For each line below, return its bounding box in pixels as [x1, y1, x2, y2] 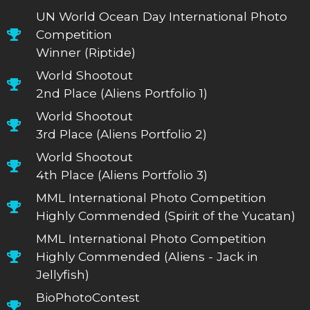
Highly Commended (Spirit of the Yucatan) [36, 208, 296, 223]
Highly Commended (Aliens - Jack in [36, 248, 259, 264]
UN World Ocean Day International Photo [36, 8, 288, 24]
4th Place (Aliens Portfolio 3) [36, 167, 208, 182]
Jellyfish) [36, 266, 90, 282]
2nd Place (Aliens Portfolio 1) [36, 85, 208, 100]
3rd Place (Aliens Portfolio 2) [36, 126, 208, 141]
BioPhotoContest [36, 289, 140, 304]
